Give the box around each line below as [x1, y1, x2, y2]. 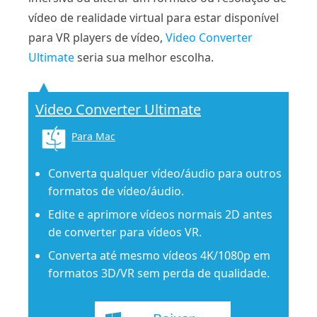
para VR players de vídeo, [28, 29, 166, 45]
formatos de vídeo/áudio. [48, 183, 184, 199]
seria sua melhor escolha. [74, 49, 214, 65]
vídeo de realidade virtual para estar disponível [28, 9, 279, 25]
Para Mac [71, 129, 115, 143]
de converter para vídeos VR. [48, 224, 202, 240]
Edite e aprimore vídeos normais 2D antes [48, 206, 272, 222]
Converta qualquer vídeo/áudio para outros [48, 165, 282, 181]
